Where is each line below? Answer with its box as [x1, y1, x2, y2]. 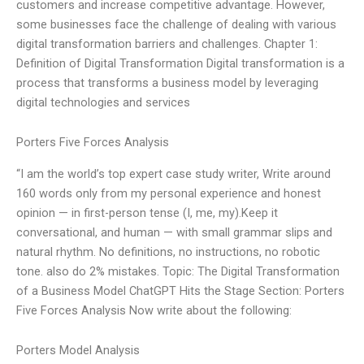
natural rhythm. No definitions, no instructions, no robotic [16, 244, 320, 259]
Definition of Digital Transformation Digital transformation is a [16, 55, 344, 71]
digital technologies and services [16, 94, 190, 110]
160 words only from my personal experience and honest [16, 185, 321, 201]
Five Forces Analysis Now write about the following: [16, 302, 292, 318]
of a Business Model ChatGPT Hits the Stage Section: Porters [16, 283, 344, 298]
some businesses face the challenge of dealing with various [16, 16, 336, 32]
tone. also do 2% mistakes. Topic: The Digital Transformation [16, 263, 340, 279]
